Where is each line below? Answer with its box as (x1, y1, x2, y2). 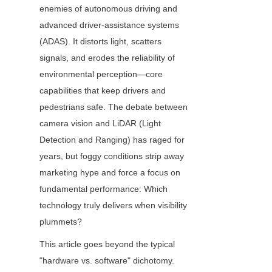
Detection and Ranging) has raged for (39, 135, 185, 145)
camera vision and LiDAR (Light (39, 118, 161, 129)
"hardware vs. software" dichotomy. (39, 256, 174, 266)
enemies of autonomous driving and (39, 4, 177, 14)
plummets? (39, 217, 82, 227)
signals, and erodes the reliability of (39, 53, 175, 63)
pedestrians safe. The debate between (39, 102, 188, 112)
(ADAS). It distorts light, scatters (39, 36, 161, 47)
